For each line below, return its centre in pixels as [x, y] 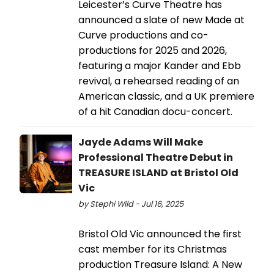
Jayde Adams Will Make [141, 142]
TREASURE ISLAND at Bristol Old [158, 172]
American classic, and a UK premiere [166, 96]
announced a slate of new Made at [161, 20]
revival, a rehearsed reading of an [159, 81]
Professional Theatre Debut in [156, 157]
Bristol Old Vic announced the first [160, 234]
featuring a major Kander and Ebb [160, 65]
